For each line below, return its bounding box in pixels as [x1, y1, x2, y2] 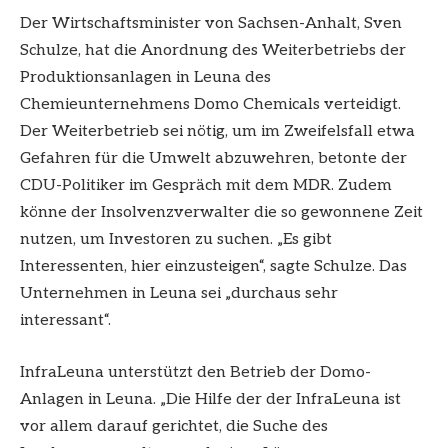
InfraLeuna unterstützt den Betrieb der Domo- [20, 362, 371, 382]
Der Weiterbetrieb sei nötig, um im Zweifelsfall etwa [20, 122, 415, 142]
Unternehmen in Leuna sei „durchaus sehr [20, 284, 338, 304]
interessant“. [20, 311, 111, 331]
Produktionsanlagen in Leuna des [20, 68, 271, 88]
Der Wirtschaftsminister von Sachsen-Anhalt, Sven [20, 14, 402, 34]
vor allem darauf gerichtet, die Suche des [20, 416, 328, 436]
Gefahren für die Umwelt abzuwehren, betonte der [20, 149, 407, 169]
